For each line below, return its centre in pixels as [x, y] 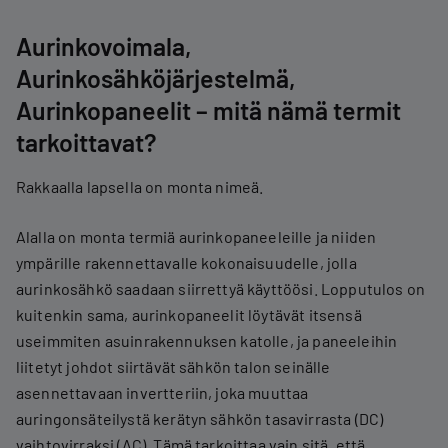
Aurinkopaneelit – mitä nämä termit [208, 109]
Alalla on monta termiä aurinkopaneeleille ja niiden [196, 236]
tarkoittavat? [86, 141]
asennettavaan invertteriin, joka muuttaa [162, 392]
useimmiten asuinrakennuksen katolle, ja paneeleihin [207, 340]
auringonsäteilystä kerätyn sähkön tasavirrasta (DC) [200, 418]
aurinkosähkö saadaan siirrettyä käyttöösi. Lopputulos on [220, 288]
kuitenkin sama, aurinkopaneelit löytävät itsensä [189, 314]
